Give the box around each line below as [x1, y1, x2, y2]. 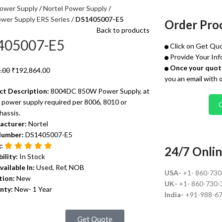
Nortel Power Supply [43, 4, 107, 12]
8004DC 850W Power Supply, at [50, 87, 150, 95]
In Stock [19, 152, 45, 161]
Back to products [96, 26, 150, 34]
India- [164, 190, 185, 199]
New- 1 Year [14, 185, 52, 193]
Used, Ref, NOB [36, 163, 84, 171]
